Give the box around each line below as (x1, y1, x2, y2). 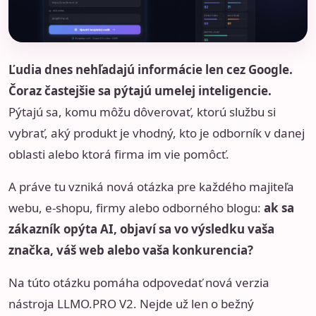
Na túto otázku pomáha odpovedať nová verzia (8, 274, 269, 291)
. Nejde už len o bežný (133, 296, 254, 312)
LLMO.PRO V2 (57, 296, 133, 312)
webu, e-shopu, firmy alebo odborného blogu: (8, 200, 264, 217)
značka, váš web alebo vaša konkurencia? (8, 242, 253, 259)
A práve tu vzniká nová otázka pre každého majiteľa (8, 178, 294, 195)
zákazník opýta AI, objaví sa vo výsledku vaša (8, 221, 274, 238)
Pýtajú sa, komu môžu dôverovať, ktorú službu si (8, 104, 276, 121)
